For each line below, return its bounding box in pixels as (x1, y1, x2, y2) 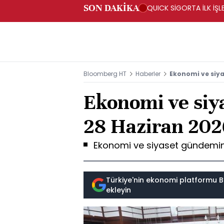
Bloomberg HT (83, 69, 126, 78)
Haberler (135, 69, 160, 78)
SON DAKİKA (83, 2, 139, 13)
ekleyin (106, 185, 131, 195)
